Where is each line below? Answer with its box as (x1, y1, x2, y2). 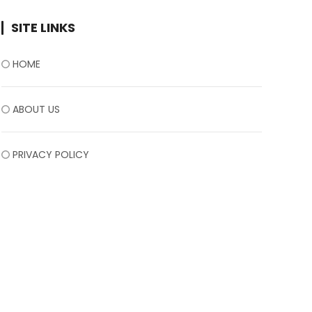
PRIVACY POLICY (13, 148, 89, 162)
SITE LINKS (11, 19, 75, 36)
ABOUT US (13, 102, 60, 116)
